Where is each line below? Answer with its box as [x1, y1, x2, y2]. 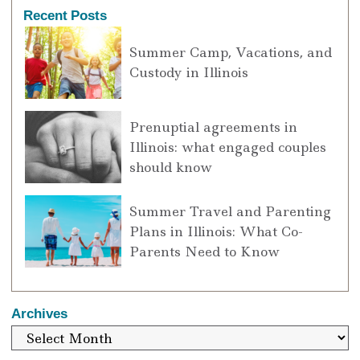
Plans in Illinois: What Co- [129, 222, 303, 240]
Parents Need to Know [129, 242, 280, 260]
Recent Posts [23, 5, 107, 24]
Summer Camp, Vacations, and [129, 43, 332, 62]
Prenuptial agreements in [129, 117, 297, 136]
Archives [11, 304, 67, 323]
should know [129, 157, 212, 176]
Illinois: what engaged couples [129, 137, 326, 156]
